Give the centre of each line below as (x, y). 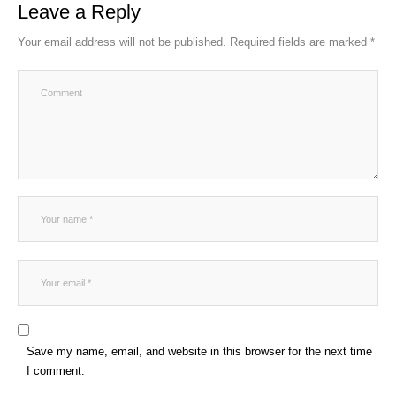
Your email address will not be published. (122, 42)
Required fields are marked (300, 42)
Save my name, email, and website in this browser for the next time (199, 352)
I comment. (56, 371)
